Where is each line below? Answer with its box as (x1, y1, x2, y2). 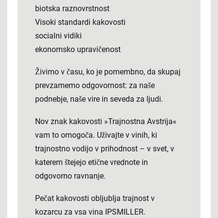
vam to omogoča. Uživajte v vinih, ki (35, 130, 157, 140)
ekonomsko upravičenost (35, 45, 121, 54)
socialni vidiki (35, 31, 82, 40)
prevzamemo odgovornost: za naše (35, 81, 155, 90)
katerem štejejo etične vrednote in (35, 158, 148, 167)
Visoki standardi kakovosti (35, 18, 126, 27)
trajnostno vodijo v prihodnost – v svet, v (35, 144, 174, 153)
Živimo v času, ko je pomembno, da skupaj (35, 67, 181, 76)
